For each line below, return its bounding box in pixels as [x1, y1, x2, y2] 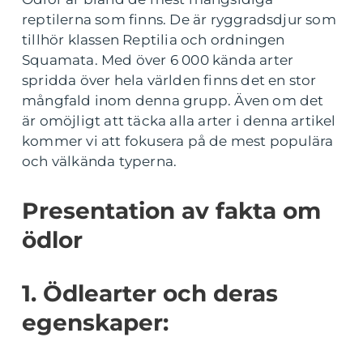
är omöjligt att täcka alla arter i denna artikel [22, 113, 336, 129]
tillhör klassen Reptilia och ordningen [22, 32, 285, 48]
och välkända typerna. [22, 153, 177, 169]
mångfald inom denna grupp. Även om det [22, 92, 324, 109]
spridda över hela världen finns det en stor [22, 72, 317, 88]
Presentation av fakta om [22, 197, 321, 224]
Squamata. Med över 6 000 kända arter [22, 52, 294, 68]
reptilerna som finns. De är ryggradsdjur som [22, 11, 336, 28]
